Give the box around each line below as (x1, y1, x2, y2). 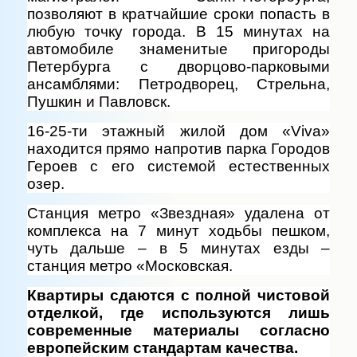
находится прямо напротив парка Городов (26, 139, 331, 157)
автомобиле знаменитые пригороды (26, 40, 331, 57)
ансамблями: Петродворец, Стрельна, (26, 75, 331, 92)
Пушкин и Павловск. (26, 92, 171, 110)
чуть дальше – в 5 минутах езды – (26, 239, 331, 257)
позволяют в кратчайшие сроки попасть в (26, 5, 331, 22)
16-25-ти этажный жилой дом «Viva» (26, 122, 331, 139)
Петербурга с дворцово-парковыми (26, 57, 331, 75)
